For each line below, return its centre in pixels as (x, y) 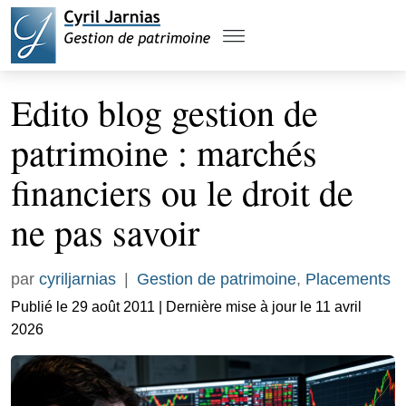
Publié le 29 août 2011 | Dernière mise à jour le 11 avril (186, 307)
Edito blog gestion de (164, 112)
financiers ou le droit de (182, 192)
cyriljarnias (77, 279)
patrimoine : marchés (164, 152)
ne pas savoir (105, 232)
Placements (348, 279)
